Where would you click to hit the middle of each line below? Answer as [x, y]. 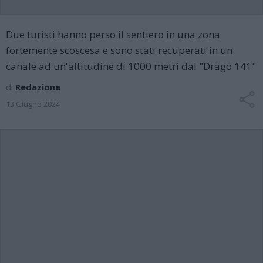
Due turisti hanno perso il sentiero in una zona [113, 34]
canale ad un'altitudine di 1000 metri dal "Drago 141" [131, 66]
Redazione [38, 87]
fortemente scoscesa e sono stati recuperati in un [119, 50]
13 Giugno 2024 [33, 104]
